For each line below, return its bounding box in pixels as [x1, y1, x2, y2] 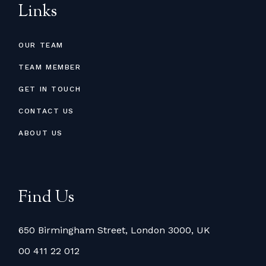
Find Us [18, 186, 75, 210]
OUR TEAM [18, 40, 64, 49]
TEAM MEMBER [18, 62, 81, 71]
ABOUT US [18, 128, 63, 137]
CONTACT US [18, 106, 74, 115]
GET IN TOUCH [18, 84, 81, 93]
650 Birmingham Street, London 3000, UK [18, 224, 211, 236]
